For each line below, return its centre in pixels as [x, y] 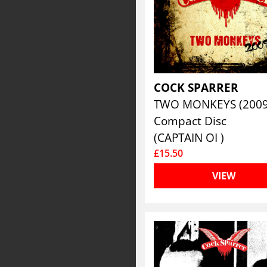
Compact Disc [190, 121]
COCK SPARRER [198, 87]
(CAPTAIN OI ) [189, 137]
